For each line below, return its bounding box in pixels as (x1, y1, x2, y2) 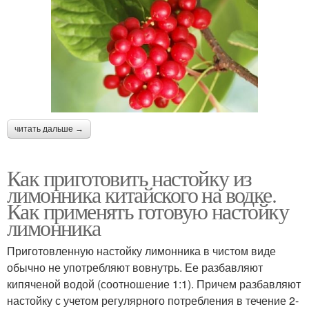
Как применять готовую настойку (7, 195, 288, 226)
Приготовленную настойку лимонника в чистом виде (7, 242, 276, 259)
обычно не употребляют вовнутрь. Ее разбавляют (7, 259, 263, 275)
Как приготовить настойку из (7, 162, 252, 192)
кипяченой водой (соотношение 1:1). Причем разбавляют (7, 275, 301, 292)
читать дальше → (14, 123, 83, 134)
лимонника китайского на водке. (7, 179, 276, 209)
